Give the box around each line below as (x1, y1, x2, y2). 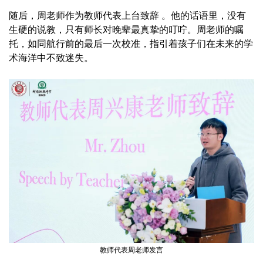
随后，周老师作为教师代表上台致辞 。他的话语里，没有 (9, 11, 246, 21)
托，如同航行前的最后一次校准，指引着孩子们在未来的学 (9, 39, 253, 49)
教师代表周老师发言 (100, 246, 163, 255)
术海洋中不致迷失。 (9, 53, 93, 63)
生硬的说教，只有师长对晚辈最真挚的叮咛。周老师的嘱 (9, 25, 244, 35)
